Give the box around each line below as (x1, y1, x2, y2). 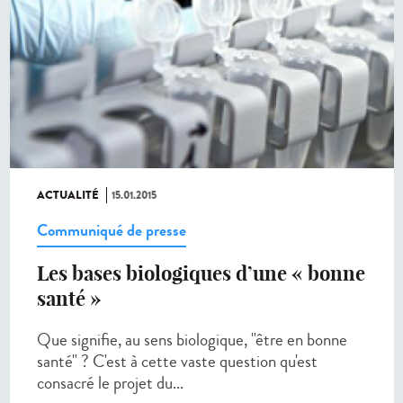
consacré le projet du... (37, 371, 184, 395)
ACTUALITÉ (37, 187, 99, 203)
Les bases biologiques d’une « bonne (37, 261, 365, 286)
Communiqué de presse (37, 219, 186, 242)
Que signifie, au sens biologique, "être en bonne (37, 327, 347, 352)
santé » (37, 286, 102, 311)
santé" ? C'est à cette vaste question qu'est (37, 349, 318, 373)
